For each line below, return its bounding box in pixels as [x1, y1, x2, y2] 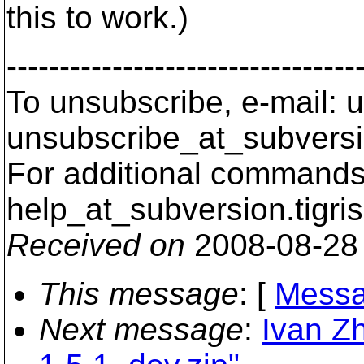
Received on [6, 227, 185, 262]
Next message [39, 312, 244, 347]
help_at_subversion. [6, 192, 295, 227]
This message [39, 276, 239, 311]
